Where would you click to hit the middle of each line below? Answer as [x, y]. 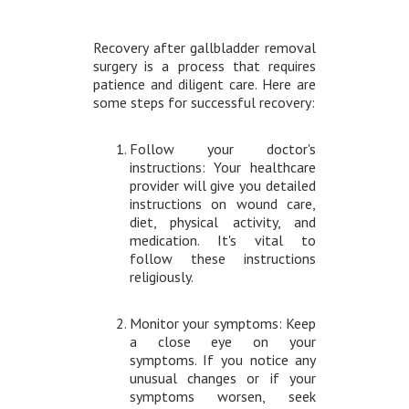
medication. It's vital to [223, 241]
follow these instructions [223, 259]
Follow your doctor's [223, 149]
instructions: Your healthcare [223, 168]
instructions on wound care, [223, 204]
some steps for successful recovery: [204, 103]
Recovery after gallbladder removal [204, 48]
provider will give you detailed [223, 186]
